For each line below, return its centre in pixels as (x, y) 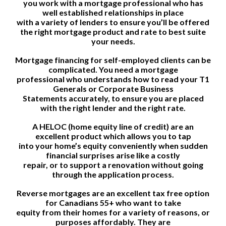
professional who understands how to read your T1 (113, 79)
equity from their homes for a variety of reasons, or (113, 212)
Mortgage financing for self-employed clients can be (113, 60)
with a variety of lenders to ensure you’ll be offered (113, 22)
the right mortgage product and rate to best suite (113, 31)
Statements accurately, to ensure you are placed (113, 98)
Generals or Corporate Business (113, 88)
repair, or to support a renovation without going (113, 164)
